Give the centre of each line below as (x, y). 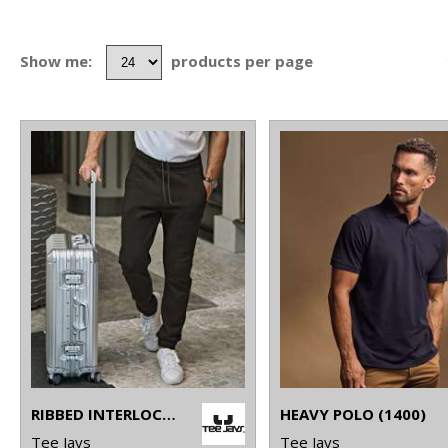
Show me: (56, 60)
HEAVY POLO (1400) (353, 413)
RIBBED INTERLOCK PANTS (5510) (169, 413)
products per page (242, 60)
